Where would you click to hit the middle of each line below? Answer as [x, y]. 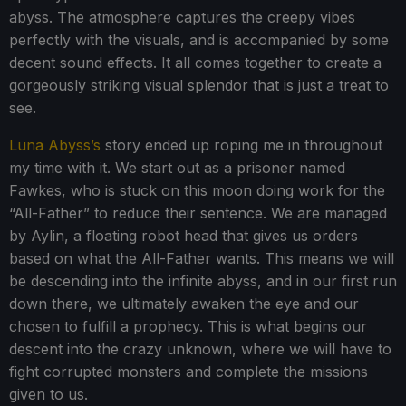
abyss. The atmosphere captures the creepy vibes [182, 18]
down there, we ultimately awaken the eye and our [184, 304]
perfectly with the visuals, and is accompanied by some [199, 40]
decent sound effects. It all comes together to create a [195, 63]
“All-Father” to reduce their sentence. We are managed [198, 213]
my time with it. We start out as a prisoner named [177, 168]
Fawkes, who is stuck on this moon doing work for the [197, 191]
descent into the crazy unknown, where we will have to [200, 349]
